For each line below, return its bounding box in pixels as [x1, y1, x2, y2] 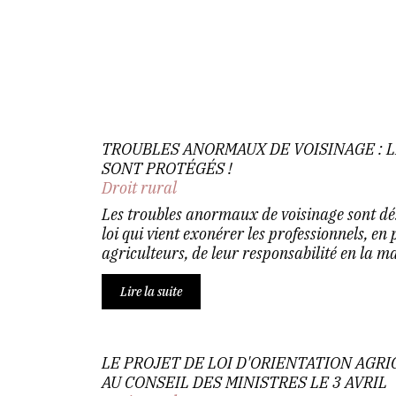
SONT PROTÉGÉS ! [101, 158, 232, 179]
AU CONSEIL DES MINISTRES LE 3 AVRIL [101, 372, 387, 392]
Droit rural [101, 178, 177, 198]
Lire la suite [119, 284, 182, 300]
